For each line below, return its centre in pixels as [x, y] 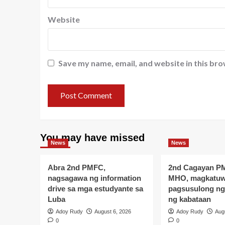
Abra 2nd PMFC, [76, 167]
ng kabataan [189, 199]
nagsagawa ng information [94, 178]
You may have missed [92, 137]
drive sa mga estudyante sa [95, 188]
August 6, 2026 [113, 211]
